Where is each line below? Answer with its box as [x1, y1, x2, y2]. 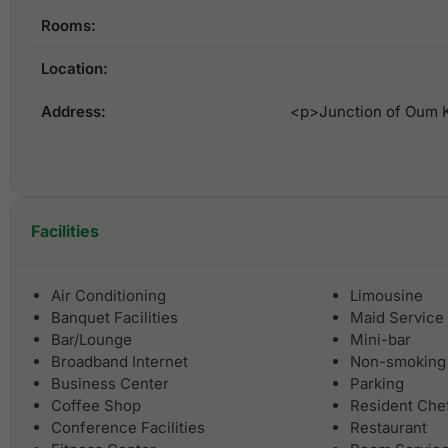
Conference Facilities [51, 418, 205, 438]
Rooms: [41, 16, 96, 36]
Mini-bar [350, 330, 411, 350]
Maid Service [350, 308, 444, 328]
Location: [41, 59, 108, 79]
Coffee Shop [51, 396, 141, 416]
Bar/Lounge [51, 330, 132, 350]
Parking [350, 374, 404, 394]
